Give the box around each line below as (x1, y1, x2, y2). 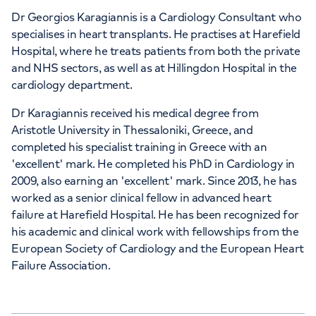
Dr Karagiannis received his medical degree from (11, 106, 259, 120)
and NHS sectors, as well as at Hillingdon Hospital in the (11, 61, 297, 75)
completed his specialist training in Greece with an (11, 140, 267, 154)
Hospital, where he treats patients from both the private (11, 44, 300, 58)
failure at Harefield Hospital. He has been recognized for (11, 207, 299, 221)
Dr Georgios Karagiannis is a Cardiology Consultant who (11, 10, 302, 24)
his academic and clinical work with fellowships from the (11, 224, 299, 238)
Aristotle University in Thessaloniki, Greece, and (11, 123, 253, 137)
